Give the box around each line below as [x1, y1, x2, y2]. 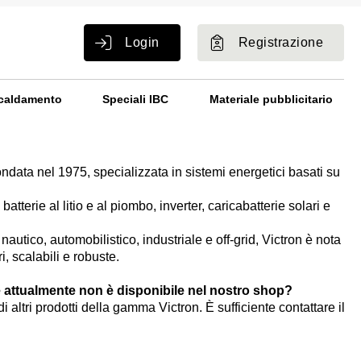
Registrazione [238, 35, 323, 49]
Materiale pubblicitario [210, 92, 333, 106]
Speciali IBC [102, 92, 169, 106]
